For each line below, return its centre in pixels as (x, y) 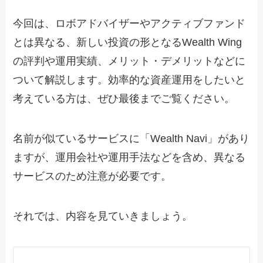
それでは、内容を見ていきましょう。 (103, 216)
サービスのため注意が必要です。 (92, 176)
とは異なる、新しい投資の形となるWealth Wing (128, 43)
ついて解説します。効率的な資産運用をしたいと (129, 80)
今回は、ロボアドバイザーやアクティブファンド (129, 24)
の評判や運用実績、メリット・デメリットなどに (129, 61)
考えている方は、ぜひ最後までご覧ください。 (124, 99)
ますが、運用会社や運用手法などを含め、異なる (129, 158)
